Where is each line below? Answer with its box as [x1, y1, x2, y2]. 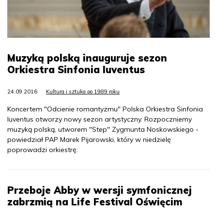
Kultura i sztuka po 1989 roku [46, 88, 120, 95]
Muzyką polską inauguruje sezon [7, 52, 167, 64]
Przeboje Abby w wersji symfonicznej [7, 184, 192, 197]
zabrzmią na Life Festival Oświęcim [7, 196, 182, 208]
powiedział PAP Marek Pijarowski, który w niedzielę [7, 135, 171, 144]
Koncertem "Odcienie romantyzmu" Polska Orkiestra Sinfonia [7, 105, 203, 114]
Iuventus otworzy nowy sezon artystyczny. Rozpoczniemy [7, 115, 192, 124]
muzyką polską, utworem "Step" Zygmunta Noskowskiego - [7, 125, 199, 134]
